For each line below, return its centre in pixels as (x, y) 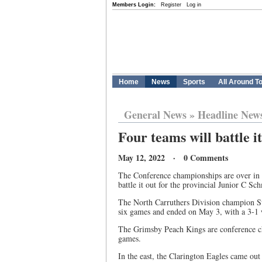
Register (171, 5)
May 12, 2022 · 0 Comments (173, 158)
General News (155, 115)
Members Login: (134, 5)
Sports (194, 82)
